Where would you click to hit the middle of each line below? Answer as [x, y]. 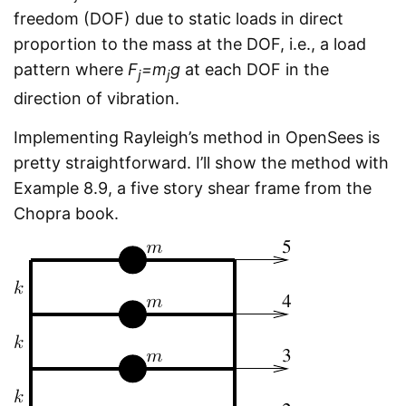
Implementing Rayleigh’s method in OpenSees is [197, 137]
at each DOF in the [255, 69]
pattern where [71, 69]
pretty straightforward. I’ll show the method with [201, 162]
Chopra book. [66, 213]
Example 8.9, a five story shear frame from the [193, 188]
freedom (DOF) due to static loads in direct [179, 18]
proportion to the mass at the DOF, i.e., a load [190, 43]
